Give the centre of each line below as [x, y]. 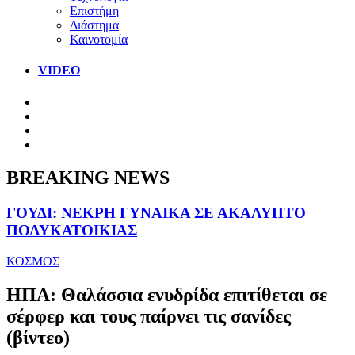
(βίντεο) [38, 337]
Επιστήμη [94, 10]
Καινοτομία [99, 39]
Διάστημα [94, 25]
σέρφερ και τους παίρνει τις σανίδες [149, 316]
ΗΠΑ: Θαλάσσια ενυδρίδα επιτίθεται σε [167, 294]
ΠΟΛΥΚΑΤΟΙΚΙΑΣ [72, 231]
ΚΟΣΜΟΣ [33, 261]
